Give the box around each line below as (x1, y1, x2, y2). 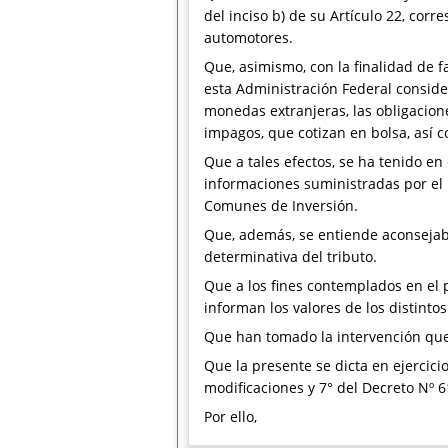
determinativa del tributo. (204, 247, 377, 266)
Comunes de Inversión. (204, 196, 358, 215)
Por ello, (204, 407, 257, 426)
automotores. (204, 28, 293, 47)
